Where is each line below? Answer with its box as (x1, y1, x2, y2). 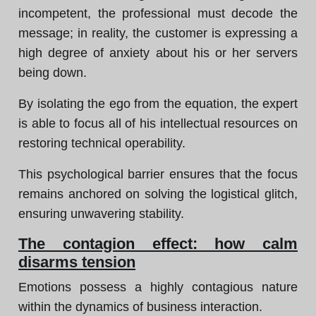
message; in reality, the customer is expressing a (18, 26, 298, 40)
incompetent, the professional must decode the (18, 6, 298, 20)
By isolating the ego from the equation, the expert (18, 97, 298, 111)
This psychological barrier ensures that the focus (18, 167, 298, 181)
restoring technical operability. (18, 136, 186, 150)
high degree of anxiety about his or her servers (18, 46, 298, 60)
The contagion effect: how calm (18, 235, 298, 253)
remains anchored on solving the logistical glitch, (18, 187, 298, 201)
